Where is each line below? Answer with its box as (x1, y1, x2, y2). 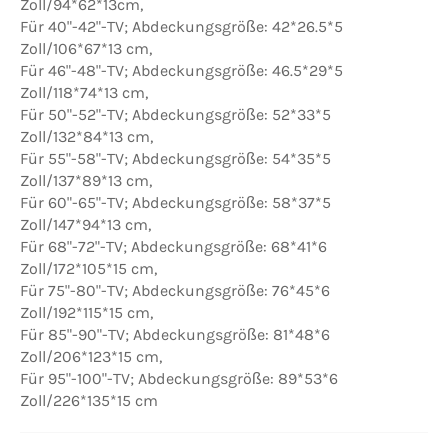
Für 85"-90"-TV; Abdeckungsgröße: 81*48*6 (20, 324, 330, 344)
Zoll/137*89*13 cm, (20, 170, 152, 190)
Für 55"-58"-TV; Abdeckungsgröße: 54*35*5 (20, 148, 331, 168)
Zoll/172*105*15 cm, (20, 258, 157, 278)
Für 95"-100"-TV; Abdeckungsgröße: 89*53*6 (20, 368, 338, 388)
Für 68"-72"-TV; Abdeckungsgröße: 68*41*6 (20, 236, 327, 256)
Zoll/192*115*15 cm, (20, 302, 153, 322)
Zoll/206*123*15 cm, (20, 346, 162, 366)
